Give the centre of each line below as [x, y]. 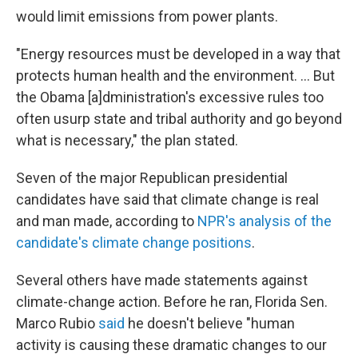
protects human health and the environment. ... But [175, 76]
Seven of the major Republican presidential [152, 178]
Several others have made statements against [162, 280]
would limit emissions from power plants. [147, 16]
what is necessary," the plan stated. [127, 140]
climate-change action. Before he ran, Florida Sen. [172, 302]
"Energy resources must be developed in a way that [178, 54]
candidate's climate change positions [134, 243]
